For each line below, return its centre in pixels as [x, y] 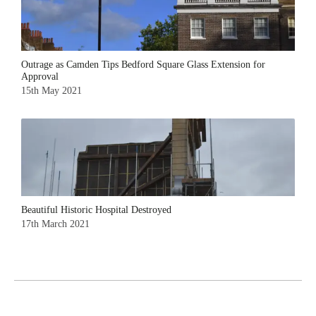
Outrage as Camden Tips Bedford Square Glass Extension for [143, 64]
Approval [40, 76]
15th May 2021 [51, 90]
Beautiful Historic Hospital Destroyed [96, 209]
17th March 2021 [55, 224]
